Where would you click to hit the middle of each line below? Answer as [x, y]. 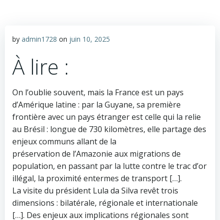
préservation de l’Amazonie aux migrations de [96, 154]
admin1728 [39, 39]
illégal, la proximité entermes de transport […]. [97, 178]
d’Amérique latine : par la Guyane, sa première [96, 105]
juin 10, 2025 [90, 39]
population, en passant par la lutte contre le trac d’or [110, 166]
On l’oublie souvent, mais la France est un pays [98, 92]
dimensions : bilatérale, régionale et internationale [105, 203]
